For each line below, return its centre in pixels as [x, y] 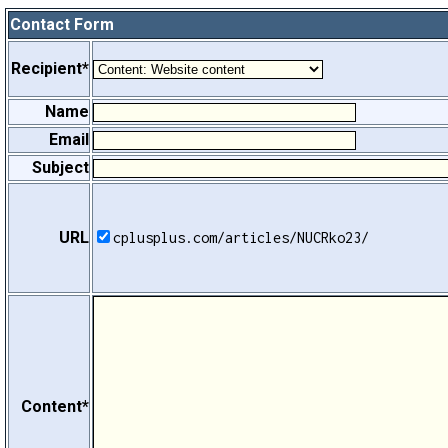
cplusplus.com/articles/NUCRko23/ [241, 237]
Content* [55, 406]
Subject [60, 167]
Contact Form [62, 24]
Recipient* [50, 68]
